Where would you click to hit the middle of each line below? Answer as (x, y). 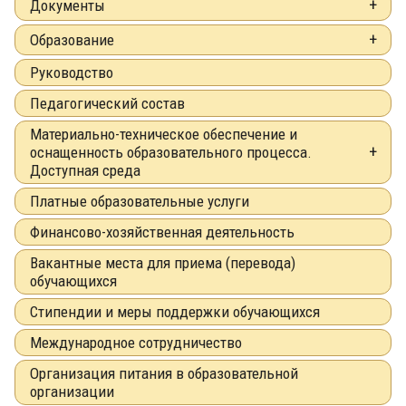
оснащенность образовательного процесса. (171, 152)
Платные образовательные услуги (140, 201)
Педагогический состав (107, 103)
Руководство (72, 72)
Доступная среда (85, 170)
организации (72, 391)
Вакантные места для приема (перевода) (163, 262)
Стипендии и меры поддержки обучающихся (175, 311)
